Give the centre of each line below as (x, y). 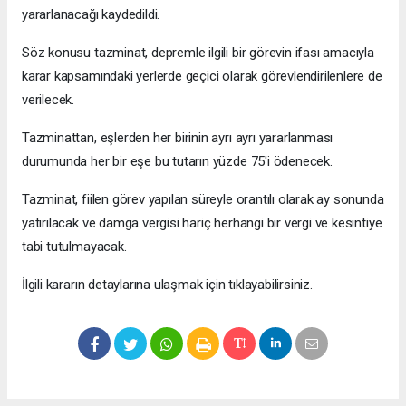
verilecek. (48, 99)
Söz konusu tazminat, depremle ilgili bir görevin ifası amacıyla (198, 52)
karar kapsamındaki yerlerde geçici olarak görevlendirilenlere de (202, 76)
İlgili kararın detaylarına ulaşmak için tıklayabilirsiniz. (167, 284)
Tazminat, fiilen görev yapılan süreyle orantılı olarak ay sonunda (203, 199)
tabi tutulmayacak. (74, 246)
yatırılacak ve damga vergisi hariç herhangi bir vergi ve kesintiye (202, 222)
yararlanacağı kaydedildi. (91, 14)
